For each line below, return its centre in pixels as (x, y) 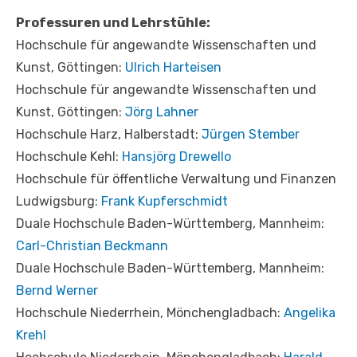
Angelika (310, 312)
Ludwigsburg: (59, 201)
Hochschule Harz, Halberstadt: (109, 134)
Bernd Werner (57, 290)
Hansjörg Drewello (177, 156)
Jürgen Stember (251, 134)
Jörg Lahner (162, 112)
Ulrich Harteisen (173, 67)
